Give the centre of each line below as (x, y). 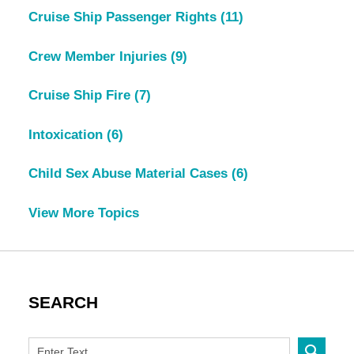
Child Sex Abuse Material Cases (130, 174)
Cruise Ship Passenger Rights (124, 17)
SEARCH (63, 303)
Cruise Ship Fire (81, 96)
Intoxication (67, 134)
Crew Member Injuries (99, 56)
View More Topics (83, 213)
